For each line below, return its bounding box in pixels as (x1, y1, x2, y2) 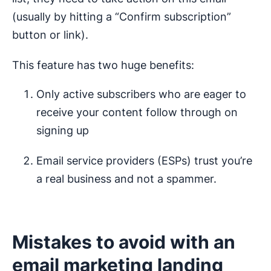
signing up (36, 124, 89, 137)
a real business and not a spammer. (36, 172, 217, 186)
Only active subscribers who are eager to (36, 88, 246, 101)
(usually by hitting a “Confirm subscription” (12, 10, 231, 24)
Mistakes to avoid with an (12, 231, 235, 253)
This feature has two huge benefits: (12, 59, 194, 72)
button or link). (12, 28, 88, 42)
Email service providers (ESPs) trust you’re (36, 154, 252, 168)
